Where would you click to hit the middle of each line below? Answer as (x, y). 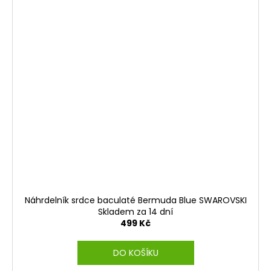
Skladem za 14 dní (135, 211)
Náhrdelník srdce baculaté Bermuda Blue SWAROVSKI (135, 200)
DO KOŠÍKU (135, 253)
